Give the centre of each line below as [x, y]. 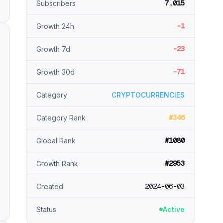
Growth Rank [57, 164]
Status [46, 209]
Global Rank [56, 141]
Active [174, 209]
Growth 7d [53, 49]
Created [50, 186]
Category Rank [61, 118]
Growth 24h [55, 26]
